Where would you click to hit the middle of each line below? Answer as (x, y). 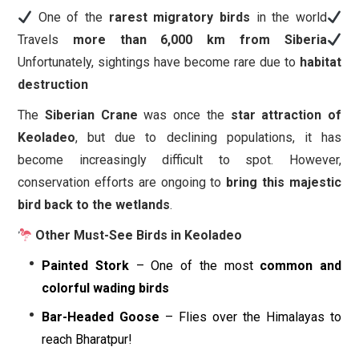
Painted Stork (85, 266)
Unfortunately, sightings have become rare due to (159, 63)
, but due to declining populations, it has (208, 138)
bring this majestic (284, 183)
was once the (184, 115)
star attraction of (286, 115)
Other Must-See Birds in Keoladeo (137, 236)
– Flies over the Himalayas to (250, 317)
